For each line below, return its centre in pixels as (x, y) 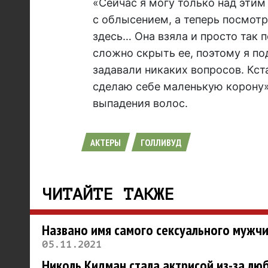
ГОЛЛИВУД (161, 143)
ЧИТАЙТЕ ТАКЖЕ (108, 195)
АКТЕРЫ (105, 143)
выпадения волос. (140, 103)
